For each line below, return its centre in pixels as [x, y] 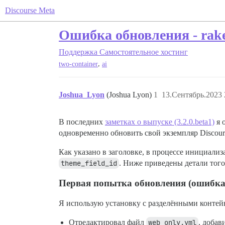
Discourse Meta [30, 10]
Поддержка [78, 52]
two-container [78, 64]
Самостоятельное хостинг [144, 52]
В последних [82, 122]
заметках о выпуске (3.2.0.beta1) [160, 122]
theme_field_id [89, 163]
